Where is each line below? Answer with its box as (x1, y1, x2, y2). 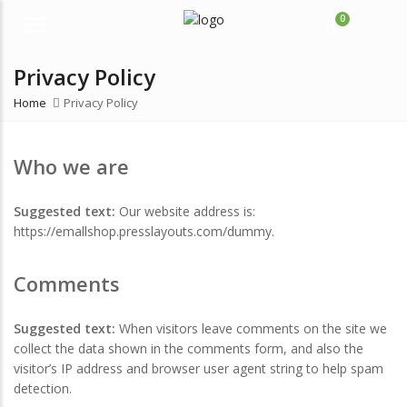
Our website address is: (119, 202, 255, 220)
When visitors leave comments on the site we (119, 320, 387, 338)
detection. (14, 380, 72, 398)
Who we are (14, 153, 129, 180)
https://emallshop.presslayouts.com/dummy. (14, 222, 274, 240)
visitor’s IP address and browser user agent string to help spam (14, 360, 383, 378)
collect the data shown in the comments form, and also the (14, 340, 363, 358)
